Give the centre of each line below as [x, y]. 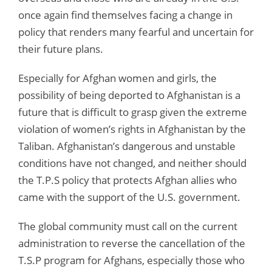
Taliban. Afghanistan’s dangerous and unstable [127, 146]
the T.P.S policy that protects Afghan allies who [127, 180]
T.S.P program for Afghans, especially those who [131, 260]
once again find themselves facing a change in [125, 15]
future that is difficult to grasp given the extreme [133, 112]
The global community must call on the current [128, 226]
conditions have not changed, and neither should [132, 163]
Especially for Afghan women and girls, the [117, 78]
